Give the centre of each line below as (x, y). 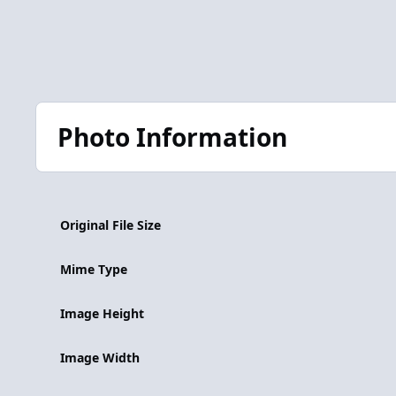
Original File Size (110, 225)
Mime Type (94, 269)
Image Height (102, 313)
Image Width (100, 357)
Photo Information (172, 137)
